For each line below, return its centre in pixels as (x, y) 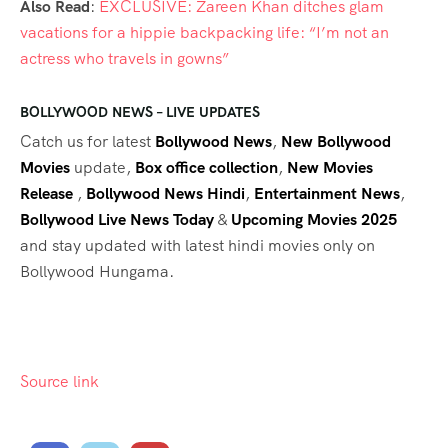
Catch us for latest (87, 141)
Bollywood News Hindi (165, 193)
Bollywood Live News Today (117, 219)
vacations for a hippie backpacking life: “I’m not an (204, 33)
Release (48, 193)
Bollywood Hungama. (97, 271)
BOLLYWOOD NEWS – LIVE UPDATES (140, 112)
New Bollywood (336, 141)
